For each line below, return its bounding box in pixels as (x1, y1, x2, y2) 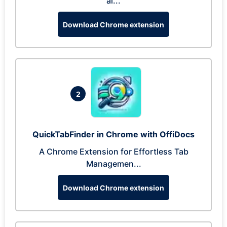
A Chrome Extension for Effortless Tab (39, 146, 188, 157)
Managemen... (86, 159, 141, 169)
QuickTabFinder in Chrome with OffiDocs (32, 129, 195, 139)
